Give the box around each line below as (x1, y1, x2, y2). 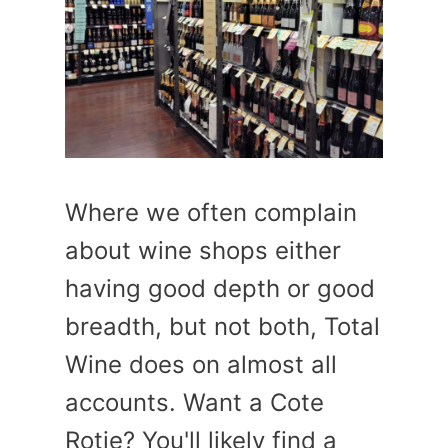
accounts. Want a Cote (65, 387, 324, 417)
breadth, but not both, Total (65, 311, 380, 341)
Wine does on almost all (65, 349, 337, 379)
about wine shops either (65, 235, 341, 265)
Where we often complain (65, 197, 357, 227)
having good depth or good (65, 273, 375, 303)
